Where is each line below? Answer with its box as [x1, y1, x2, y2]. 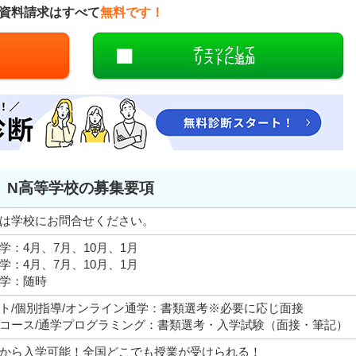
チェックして [192, 44, 255, 57]
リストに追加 [192, 54, 255, 67]
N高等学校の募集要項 [7, 180, 154, 197]
